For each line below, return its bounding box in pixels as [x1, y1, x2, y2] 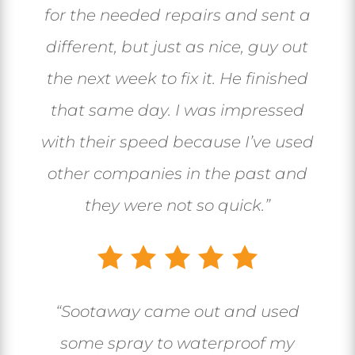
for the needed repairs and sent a [44, 6, 311, 25]
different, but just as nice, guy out [46, 37, 309, 57]
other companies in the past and [47, 164, 307, 184]
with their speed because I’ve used [40, 132, 314, 152]
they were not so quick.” [84, 196, 270, 216]
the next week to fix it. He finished [46, 69, 308, 89]
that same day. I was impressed [50, 101, 304, 120]
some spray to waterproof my [59, 334, 295, 353]
